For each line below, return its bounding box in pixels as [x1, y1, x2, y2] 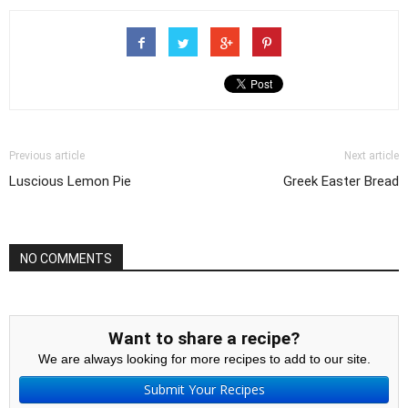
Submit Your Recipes [143, 381, 265, 398]
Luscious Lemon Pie [9, 173, 131, 189]
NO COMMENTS [20, 251, 112, 266]
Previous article [9, 149, 85, 162]
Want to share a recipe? [108, 328, 300, 349]
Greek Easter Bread [283, 173, 399, 189]
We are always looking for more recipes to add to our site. [37, 352, 371, 366]
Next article [344, 149, 399, 162]
